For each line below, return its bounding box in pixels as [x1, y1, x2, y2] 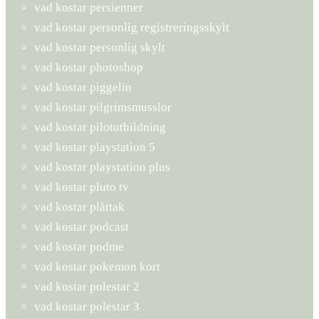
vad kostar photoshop [34, 60, 143, 74]
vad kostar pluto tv [34, 179, 129, 194]
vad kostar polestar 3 [34, 299, 140, 313]
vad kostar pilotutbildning [34, 120, 166, 134]
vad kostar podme [34, 239, 124, 253]
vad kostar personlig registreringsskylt [34, 20, 229, 34]
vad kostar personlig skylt [34, 40, 165, 54]
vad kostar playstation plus [34, 159, 170, 174]
